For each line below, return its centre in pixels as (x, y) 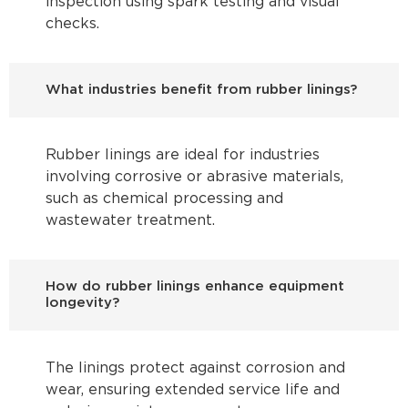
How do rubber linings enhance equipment (195, 287)
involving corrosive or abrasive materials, (194, 178)
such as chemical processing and (164, 199)
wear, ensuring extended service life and (193, 391)
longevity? (82, 303)
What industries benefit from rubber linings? (201, 90)
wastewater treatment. (130, 221)
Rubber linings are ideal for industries (183, 156)
